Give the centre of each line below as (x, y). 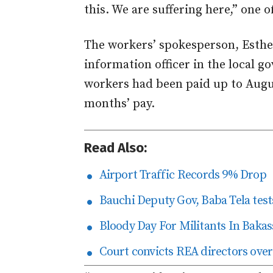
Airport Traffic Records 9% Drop (180, 175)
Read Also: (115, 147)
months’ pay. (119, 104)
